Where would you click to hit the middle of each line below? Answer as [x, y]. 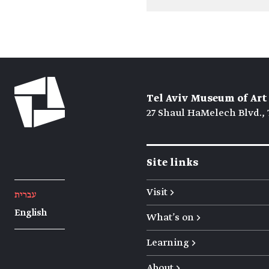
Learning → [171, 243]
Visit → [160, 192]
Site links [172, 163]
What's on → [174, 218]
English [31, 213]
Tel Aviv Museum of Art [207, 99]
